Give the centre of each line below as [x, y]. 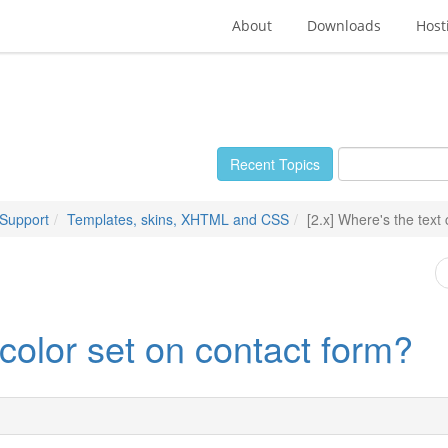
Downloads [344, 25]
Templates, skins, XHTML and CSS [178, 219]
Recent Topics [275, 164]
